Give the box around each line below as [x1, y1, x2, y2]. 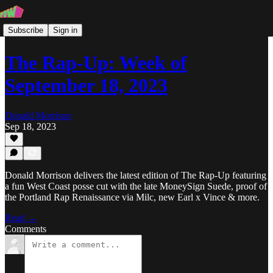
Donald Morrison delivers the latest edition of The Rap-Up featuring [5, 170, 266, 180]
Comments [5, 224, 46, 234]
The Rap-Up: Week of [5, 52, 187, 74]
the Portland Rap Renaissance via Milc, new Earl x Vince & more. [5, 192, 260, 202]
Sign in [53, 25, 77, 35]
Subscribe [8, 25, 43, 35]
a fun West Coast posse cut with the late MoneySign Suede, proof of [5, 181, 267, 191]
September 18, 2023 [5, 74, 168, 97]
